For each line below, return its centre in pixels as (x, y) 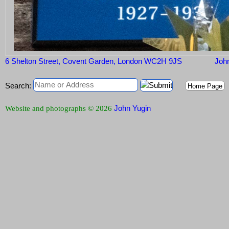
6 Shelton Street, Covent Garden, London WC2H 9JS (94, 61)
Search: (18, 86)
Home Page (205, 86)
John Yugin (132, 108)
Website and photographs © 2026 (60, 109)
